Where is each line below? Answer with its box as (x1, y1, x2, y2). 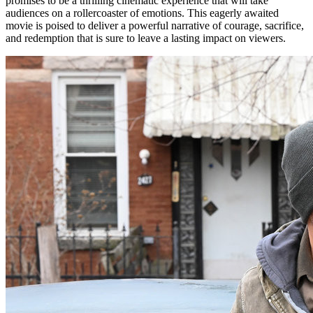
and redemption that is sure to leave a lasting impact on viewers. (6, 31, 286, 44)
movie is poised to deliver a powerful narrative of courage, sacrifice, (6, 19, 304, 31)
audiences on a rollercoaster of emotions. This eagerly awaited (6, 6, 279, 19)
